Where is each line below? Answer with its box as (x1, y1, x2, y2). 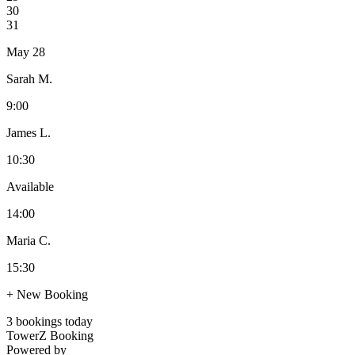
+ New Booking (6, 287, 88, 301)
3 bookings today (6, 314, 93, 328)
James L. (6, 125, 51, 139)
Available (6, 179, 54, 193)
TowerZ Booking (6, 328, 94, 342)
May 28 (6, 44, 45, 59)
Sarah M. (6, 71, 52, 86)
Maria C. (6, 233, 51, 247)
